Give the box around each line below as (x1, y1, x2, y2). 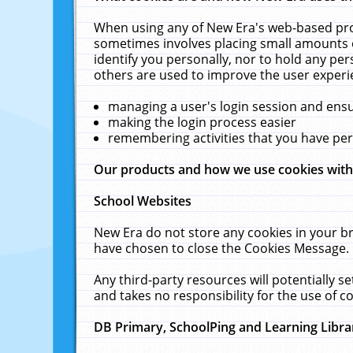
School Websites (94, 192, 192, 210)
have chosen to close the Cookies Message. (94, 240, 350, 257)
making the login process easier (108, 113, 297, 131)
